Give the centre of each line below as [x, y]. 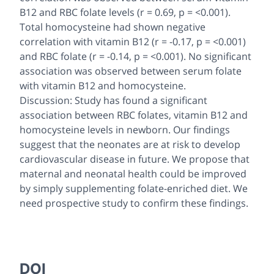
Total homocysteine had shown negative [113, 27]
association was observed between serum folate [131, 71]
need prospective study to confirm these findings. [134, 203]
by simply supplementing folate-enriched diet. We [134, 189]
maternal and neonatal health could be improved [133, 174]
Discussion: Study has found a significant [113, 101]
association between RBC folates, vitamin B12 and [134, 115]
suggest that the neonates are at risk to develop [130, 145]
